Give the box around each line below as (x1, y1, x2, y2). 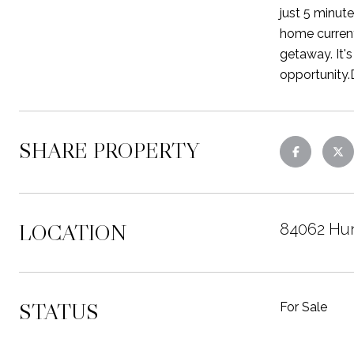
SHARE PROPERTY (19, 137, 199, 164)
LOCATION (19, 219, 127, 246)
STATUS (19, 298, 99, 325)
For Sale (280, 299, 327, 314)
